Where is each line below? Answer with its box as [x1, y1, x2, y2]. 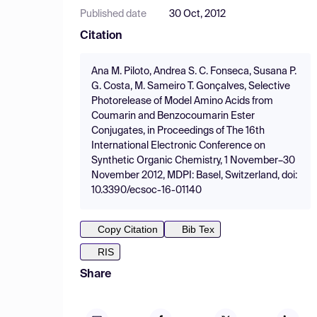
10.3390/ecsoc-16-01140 [91, 185, 202, 195]
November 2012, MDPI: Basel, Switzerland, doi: [91, 171, 297, 180]
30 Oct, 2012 [169, 9, 226, 19]
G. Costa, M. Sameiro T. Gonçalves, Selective [91, 81, 290, 91]
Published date [80, 9, 146, 19]
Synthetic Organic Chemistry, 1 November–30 [91, 156, 295, 166]
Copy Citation [98, 224, 158, 235]
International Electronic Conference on [91, 141, 265, 151]
